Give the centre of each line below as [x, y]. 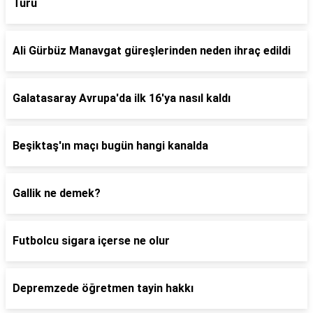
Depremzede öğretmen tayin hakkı [103, 288]
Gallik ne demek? [57, 193]
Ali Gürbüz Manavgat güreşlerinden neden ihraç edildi [152, 51]
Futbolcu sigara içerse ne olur [91, 241]
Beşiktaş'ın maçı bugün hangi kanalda [110, 146]
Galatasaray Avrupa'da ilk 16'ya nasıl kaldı [122, 98]
